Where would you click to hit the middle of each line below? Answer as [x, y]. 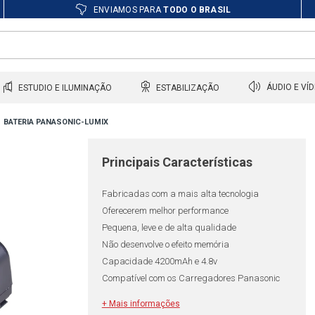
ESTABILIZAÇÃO [187, 88]
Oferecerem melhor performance [165, 211]
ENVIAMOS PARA [127, 10]
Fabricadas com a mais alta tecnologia [180, 194]
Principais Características [177, 162]
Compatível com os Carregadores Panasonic [191, 278]
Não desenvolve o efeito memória [165, 244]
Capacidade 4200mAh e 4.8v [159, 261]
